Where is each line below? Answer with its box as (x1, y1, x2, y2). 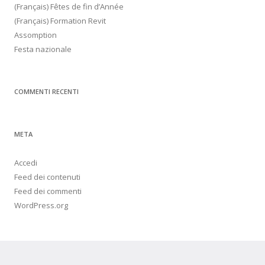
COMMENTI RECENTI (14, 86, 79, 96)
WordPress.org (14, 199, 68, 211)
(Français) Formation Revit (14, 15, 106, 26)
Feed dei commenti (14, 185, 82, 196)
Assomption (14, 29, 57, 40)
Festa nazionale (14, 43, 72, 54)
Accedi (14, 157, 37, 168)
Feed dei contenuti (14, 171, 80, 182)
